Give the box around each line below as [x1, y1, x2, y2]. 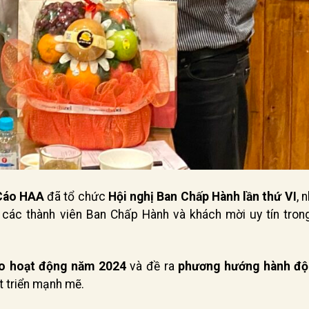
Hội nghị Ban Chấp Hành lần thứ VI [108, 190, 297, 204]
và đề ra [126, 259, 179, 274]
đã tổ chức [43, 190, 108, 204]
